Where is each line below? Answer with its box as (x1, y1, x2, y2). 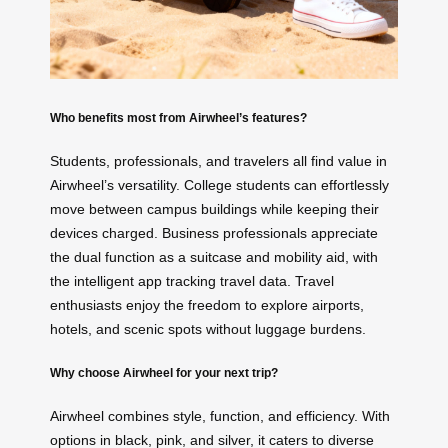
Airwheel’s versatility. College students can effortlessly (50, 177, 389, 194)
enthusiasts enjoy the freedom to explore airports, (50, 297, 364, 314)
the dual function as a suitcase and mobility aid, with (50, 249, 378, 266)
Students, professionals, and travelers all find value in (50, 153, 387, 170)
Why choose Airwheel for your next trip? (50, 365, 278, 379)
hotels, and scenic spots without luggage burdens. (50, 321, 366, 338)
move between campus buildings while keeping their (50, 201, 379, 218)
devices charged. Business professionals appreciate (50, 225, 378, 242)
